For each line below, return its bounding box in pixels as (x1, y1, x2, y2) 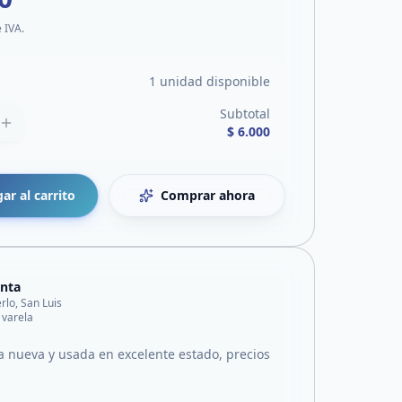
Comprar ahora (161, 187, 256, 204)
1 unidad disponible (149, 73, 270, 90)
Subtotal (220, 105, 270, 122)
